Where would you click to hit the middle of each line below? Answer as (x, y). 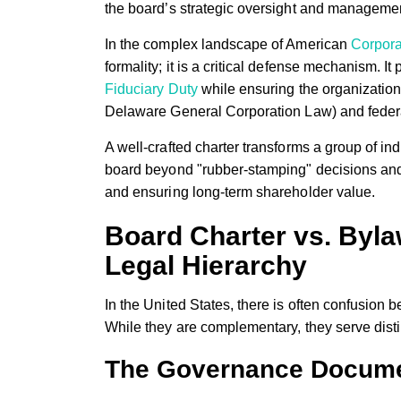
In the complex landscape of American (228, 44)
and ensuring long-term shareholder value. (240, 192)
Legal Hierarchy (206, 265)
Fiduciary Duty (151, 89)
